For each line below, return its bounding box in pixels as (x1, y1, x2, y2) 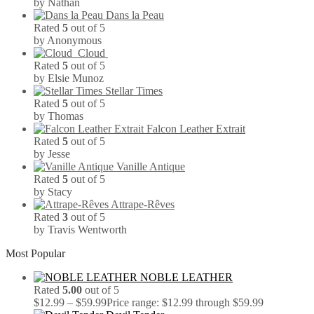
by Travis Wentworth (34, 224, 127, 236)
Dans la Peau (106, 9, 164, 22)
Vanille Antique (116, 161, 185, 173)
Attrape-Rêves (111, 198, 175, 211)
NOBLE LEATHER (140, 271, 233, 284)
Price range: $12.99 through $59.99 (107, 296, 264, 309)
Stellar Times (105, 85, 163, 97)
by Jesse (34, 148, 70, 161)
